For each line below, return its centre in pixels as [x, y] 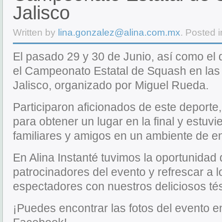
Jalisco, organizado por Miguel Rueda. [111, 85]
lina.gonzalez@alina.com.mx [119, 32]
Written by [35, 32]
